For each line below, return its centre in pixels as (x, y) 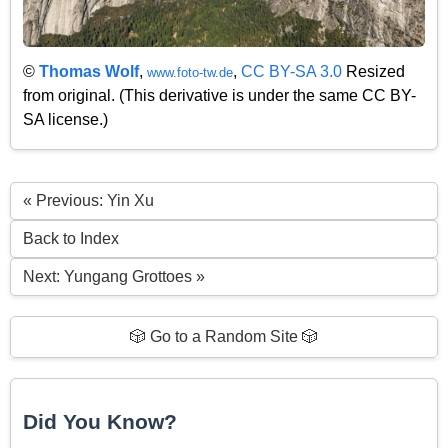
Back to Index (71, 238)
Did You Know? (100, 422)
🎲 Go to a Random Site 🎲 (224, 336)
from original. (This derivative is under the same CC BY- (219, 96)
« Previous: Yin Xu (88, 200)
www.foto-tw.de (190, 73)
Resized (373, 72)
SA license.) (65, 120)
